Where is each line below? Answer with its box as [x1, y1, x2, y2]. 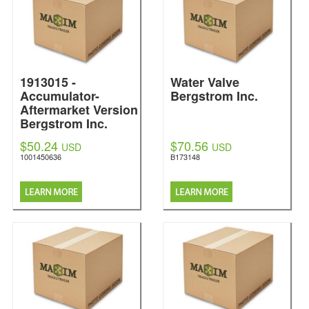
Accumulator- [20, 87, 99, 105]
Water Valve [170, 73, 239, 91]
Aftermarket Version [20, 101, 138, 119]
